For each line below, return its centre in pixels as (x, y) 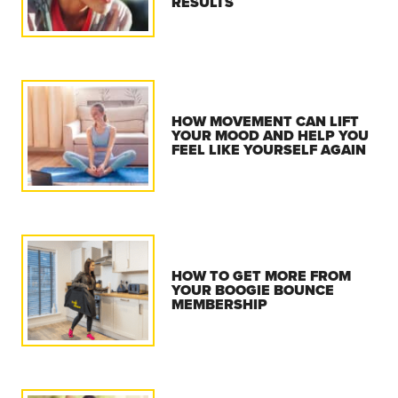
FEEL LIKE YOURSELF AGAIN (269, 149)
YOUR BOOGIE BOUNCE (253, 290)
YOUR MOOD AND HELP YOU (271, 135)
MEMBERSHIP (220, 304)
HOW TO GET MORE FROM (262, 275)
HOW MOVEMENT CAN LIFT (266, 121)
